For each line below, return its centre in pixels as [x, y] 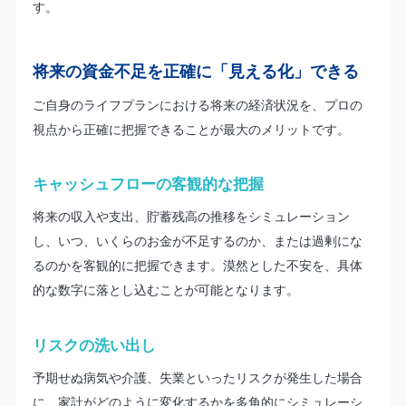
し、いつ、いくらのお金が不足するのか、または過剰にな [197, 241]
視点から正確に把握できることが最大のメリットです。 [191, 129]
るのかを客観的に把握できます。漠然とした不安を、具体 [197, 266]
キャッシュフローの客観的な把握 [148, 184]
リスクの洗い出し [94, 344]
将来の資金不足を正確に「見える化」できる [195, 70]
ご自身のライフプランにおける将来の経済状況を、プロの [197, 104]
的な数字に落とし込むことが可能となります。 [165, 290]
